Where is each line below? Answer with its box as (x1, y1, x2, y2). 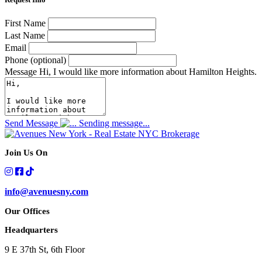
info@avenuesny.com (5, 187, 88, 197)
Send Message (5, 118, 58, 129)
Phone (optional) (5, 55, 66, 65)
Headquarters (5, 225, 58, 235)
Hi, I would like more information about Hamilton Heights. (39, 67, 257, 77)
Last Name (5, 30, 45, 41)
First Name (5, 18, 46, 29)
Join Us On (5, 148, 47, 158)
